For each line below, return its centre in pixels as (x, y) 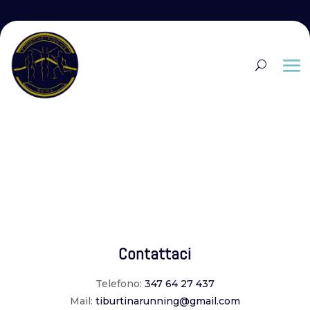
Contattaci (155, 253)
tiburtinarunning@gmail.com (167, 301)
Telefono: (120, 283)
